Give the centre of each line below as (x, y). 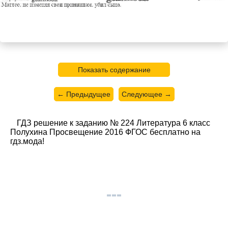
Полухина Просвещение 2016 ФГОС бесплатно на (105, 132)
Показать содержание (114, 69)
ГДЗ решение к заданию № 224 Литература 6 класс (113, 123)
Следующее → (146, 94)
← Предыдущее (83, 94)
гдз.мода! (27, 141)
